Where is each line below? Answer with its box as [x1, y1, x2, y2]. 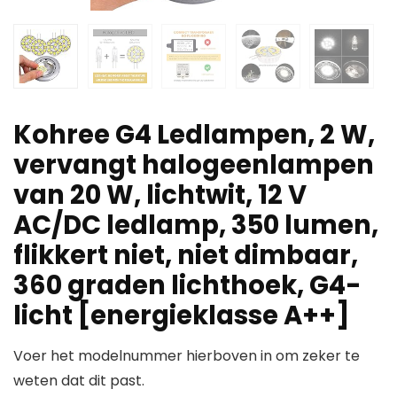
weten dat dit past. [13, 370, 144, 392]
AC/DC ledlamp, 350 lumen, [13, 207, 378, 244]
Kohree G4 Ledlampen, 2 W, [13, 117, 375, 153]
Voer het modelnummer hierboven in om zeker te [13, 346, 360, 367]
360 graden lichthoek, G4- [13, 268, 362, 304]
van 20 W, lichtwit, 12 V [13, 177, 307, 214]
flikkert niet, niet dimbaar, [13, 237, 358, 274]
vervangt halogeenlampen [13, 147, 374, 183]
